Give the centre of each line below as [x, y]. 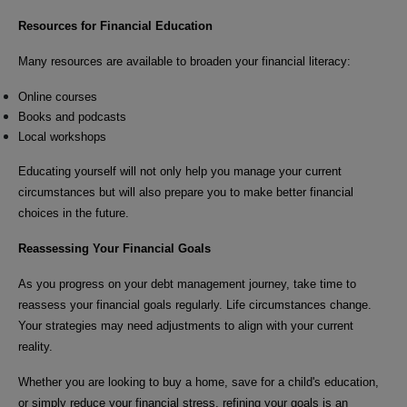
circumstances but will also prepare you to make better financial [186, 192]
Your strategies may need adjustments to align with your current [186, 325]
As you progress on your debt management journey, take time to [187, 283]
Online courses [58, 96]
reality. [35, 346]
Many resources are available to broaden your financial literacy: [184, 61]
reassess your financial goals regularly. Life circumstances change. [195, 304]
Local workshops [62, 136]
